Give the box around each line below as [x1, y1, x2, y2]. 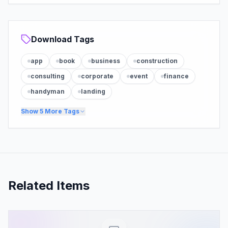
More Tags [43, 107, 79, 115]
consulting [31, 72, 65, 80]
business [91, 57, 120, 65]
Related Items [8, 178, 90, 193]
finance [164, 72, 189, 80]
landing [81, 88, 105, 95]
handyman [31, 88, 65, 95]
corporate [81, 72, 113, 80]
